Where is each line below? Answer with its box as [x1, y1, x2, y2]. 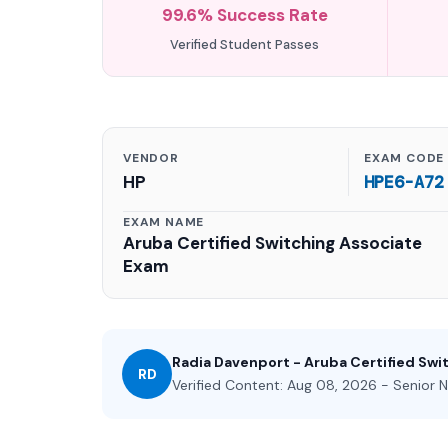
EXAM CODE [364, 150, 445, 166]
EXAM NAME [123, 214, 205, 230]
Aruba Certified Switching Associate [123, 232, 422, 254]
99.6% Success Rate [161, 4, 328, 26]
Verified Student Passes [170, 36, 320, 53]
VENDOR [123, 150, 179, 166]
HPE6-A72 [364, 171, 444, 193]
